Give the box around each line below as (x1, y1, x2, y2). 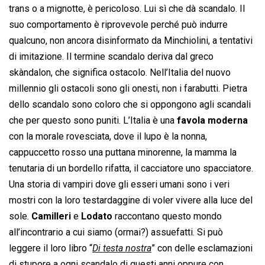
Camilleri (31, 211, 71, 222)
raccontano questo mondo (112, 211, 222, 222)
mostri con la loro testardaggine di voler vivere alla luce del (9, 195, 253, 206)
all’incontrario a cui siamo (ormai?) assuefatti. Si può (9, 227, 223, 238)
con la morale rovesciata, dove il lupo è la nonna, (9, 131, 207, 143)
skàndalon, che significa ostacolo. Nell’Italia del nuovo (9, 67, 231, 79)
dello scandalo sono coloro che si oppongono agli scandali (9, 99, 251, 111)
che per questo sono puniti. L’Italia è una (9, 115, 177, 127)
